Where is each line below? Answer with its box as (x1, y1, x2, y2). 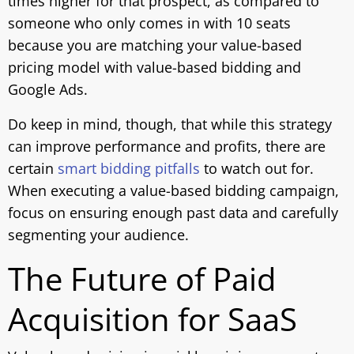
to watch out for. (200, 159, 314, 178)
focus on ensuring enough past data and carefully (8, 203, 338, 222)
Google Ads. (8, 80, 88, 99)
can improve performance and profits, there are (8, 137, 326, 156)
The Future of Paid (8, 257, 276, 300)
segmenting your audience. (8, 225, 189, 244)
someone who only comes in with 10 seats (8, 13, 291, 32)
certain (8, 159, 58, 178)
